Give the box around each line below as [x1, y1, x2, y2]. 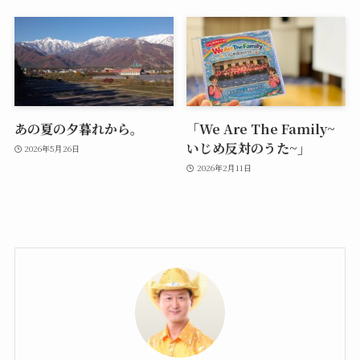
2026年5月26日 [24, 141, 80, 154]
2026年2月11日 [196, 161, 252, 174]
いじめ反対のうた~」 [186, 138, 311, 158]
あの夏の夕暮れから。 [14, 119, 143, 139]
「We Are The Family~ [186, 119, 336, 139]
